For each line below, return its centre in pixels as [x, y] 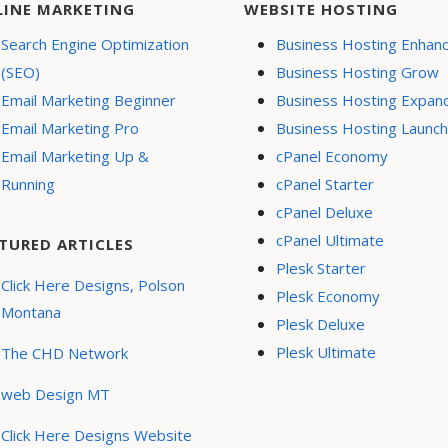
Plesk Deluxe [320, 323]
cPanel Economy [332, 155]
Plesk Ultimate [326, 351]
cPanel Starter [325, 183]
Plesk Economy [328, 295]
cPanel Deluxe [324, 211]
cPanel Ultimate [330, 239]
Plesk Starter [321, 267]
